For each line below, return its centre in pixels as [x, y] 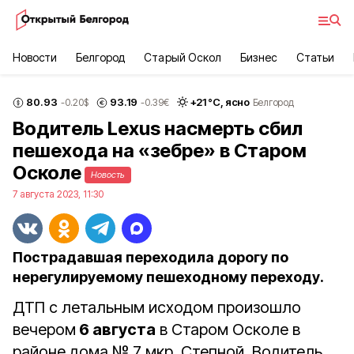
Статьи [315, 57]
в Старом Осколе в [228, 330]
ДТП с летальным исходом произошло [157, 307]
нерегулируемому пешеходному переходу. [168, 277]
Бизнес [258, 57]
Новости [35, 57]
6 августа [116, 330]
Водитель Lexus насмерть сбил [158, 128]
